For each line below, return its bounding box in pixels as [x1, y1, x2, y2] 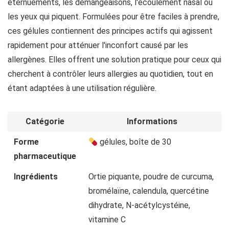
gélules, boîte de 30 [98, 137, 172, 147]
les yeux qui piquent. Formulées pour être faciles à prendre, [8, 12, 219, 21]
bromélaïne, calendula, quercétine [88, 186, 209, 196]
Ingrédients [14, 172, 58, 181]
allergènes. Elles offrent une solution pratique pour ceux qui [8, 55, 221, 64]
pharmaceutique [14, 151, 76, 161]
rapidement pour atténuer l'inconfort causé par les [8, 40, 188, 50]
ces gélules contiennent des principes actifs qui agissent [8, 26, 213, 36]
